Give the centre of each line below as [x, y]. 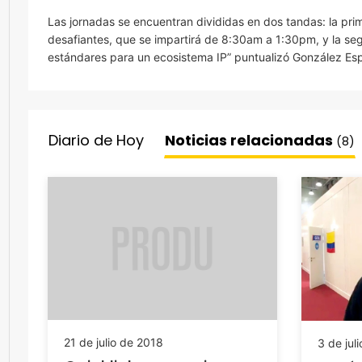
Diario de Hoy [96, 140]
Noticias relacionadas [250, 140]
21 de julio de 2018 [114, 343]
